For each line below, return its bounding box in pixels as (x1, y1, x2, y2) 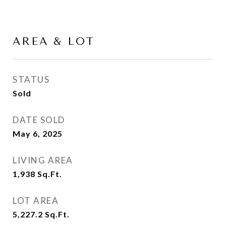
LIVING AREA (13, 155, 73, 165)
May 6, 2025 (13, 129, 63, 138)
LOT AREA (13, 195, 59, 206)
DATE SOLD (13, 115, 65, 125)
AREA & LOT (13, 35, 95, 47)
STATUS (13, 74, 49, 85)
